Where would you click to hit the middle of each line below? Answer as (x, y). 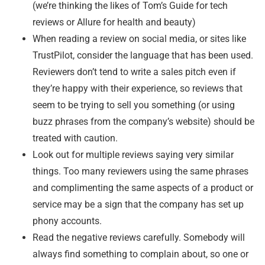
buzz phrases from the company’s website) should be (143, 122)
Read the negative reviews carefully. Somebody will (139, 238)
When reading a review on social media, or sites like (139, 39)
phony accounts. (67, 221)
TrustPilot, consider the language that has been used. (143, 56)
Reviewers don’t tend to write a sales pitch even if (134, 72)
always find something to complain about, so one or (140, 254)
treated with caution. (75, 138)
